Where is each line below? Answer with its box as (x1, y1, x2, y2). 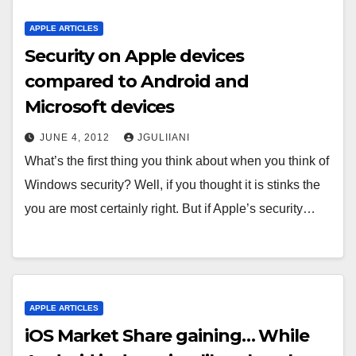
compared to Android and (25, 71, 249, 93)
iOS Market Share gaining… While (25, 324, 309, 346)
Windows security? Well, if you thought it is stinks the (25, 178, 320, 192)
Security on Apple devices (25, 45, 244, 68)
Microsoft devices (25, 96, 175, 118)
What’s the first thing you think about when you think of (25, 154, 329, 168)
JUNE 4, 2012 (40, 132, 113, 144)
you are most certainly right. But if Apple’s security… (25, 202, 315, 216)
